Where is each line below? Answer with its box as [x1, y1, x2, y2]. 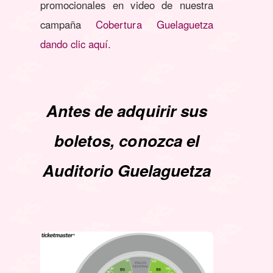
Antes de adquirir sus [46, 99, 207, 122]
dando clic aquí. [40, 36, 112, 51]
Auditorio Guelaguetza [42, 158, 211, 182]
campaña [40, 16, 96, 32]
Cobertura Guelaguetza [96, 16, 213, 32]
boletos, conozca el [54, 129, 199, 152]
